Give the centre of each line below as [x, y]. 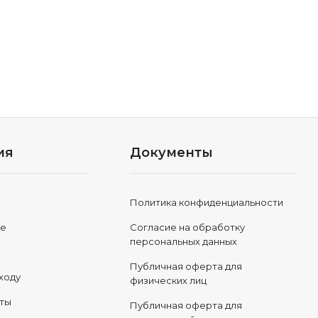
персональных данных [183, 241]
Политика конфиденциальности [206, 202]
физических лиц [168, 280]
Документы [171, 153]
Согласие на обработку [187, 227]
